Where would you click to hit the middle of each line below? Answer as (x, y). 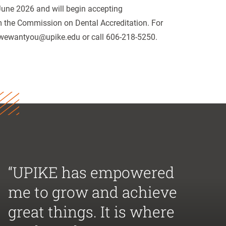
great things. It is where (91, 212)
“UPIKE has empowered (91, 172)
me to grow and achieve (93, 192)
